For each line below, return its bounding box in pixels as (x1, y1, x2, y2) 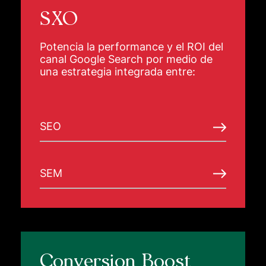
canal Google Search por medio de (39, 53, 213, 66)
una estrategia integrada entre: (39, 65, 195, 78)
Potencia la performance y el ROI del (39, 40, 223, 53)
